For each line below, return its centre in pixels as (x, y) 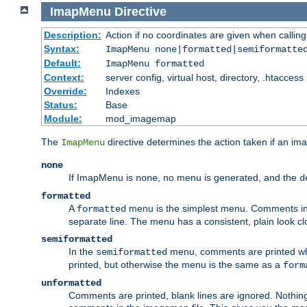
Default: (62, 63)
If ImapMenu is (102, 178)
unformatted (71, 283)
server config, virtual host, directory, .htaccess (204, 78)
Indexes (122, 91)
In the (82, 252)
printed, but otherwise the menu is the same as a (176, 265)
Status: (60, 105)
